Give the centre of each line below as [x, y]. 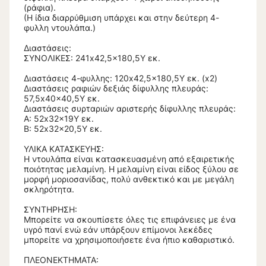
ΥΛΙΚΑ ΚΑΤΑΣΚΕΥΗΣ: [64, 149]
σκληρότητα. [49, 189]
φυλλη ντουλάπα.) [60, 28]
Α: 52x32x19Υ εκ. [59, 119]
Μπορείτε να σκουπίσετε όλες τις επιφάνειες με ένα [130, 220]
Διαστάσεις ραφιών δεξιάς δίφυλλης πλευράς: [116, 88]
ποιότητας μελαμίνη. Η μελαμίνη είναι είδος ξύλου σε [131, 169]
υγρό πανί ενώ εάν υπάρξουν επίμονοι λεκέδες [118, 230]
